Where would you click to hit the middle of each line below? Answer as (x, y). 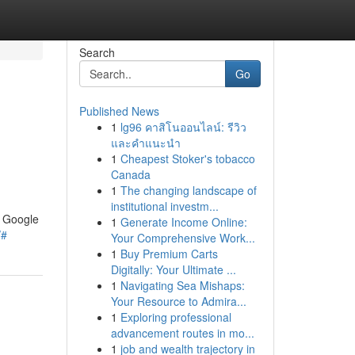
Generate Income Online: (183, 222)
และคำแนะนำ (145, 143)
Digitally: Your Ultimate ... (173, 269)
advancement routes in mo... (182, 333)
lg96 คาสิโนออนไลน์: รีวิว (183, 127)
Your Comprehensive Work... (183, 238)
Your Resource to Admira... (178, 301)
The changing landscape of (188, 190)
